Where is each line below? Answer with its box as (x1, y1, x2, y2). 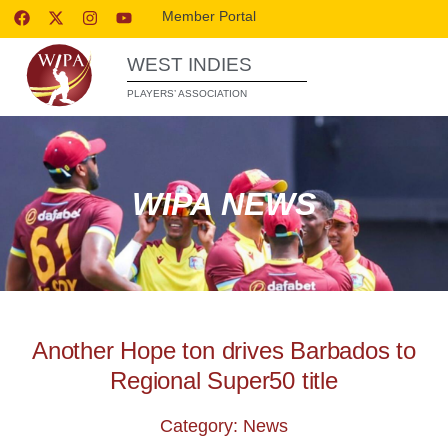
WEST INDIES (127, 54, 252, 75)
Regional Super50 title (110, 367, 338, 394)
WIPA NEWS (132, 185, 316, 222)
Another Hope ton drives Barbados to (32, 337, 416, 364)
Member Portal (162, 8, 257, 24)
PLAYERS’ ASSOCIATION (127, 88, 247, 99)
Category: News (160, 416, 288, 436)
